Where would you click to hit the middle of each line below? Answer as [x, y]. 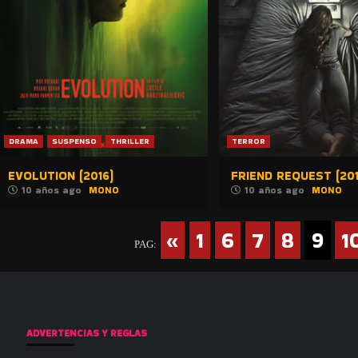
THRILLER [130, 141]
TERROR [248, 141]
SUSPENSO [74, 141]
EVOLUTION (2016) [61, 176]
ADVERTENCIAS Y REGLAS [87, 333]
